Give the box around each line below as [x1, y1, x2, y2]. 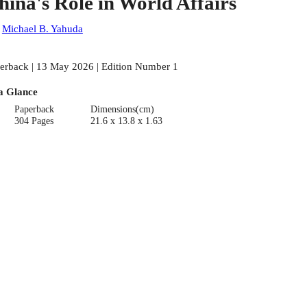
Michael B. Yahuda [1, 23, 83, 35]
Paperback [14, 103, 55, 114]
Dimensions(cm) [90, 103, 154, 114]
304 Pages [14, 115, 54, 126]
